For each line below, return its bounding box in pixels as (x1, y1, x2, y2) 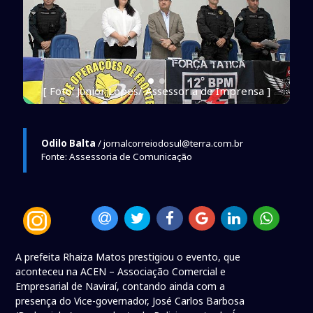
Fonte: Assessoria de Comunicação (41, 150, 192, 163)
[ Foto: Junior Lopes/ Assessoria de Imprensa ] (43, 83, 270, 98)
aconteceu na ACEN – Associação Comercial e (15, 265, 226, 279)
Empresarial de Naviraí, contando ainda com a (15, 279, 226, 293)
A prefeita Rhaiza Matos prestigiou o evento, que (15, 250, 241, 264)
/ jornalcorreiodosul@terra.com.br (95, 136, 243, 150)
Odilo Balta (41, 136, 96, 150)
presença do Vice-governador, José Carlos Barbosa (15, 294, 245, 308)
